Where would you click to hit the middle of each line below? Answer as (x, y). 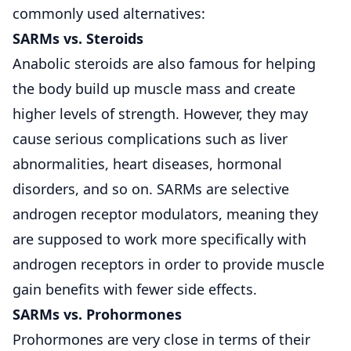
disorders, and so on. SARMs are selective (151, 188)
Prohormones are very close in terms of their (161, 339)
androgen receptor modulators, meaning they (165, 213)
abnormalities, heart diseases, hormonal (147, 163)
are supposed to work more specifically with (159, 239)
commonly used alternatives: (109, 13)
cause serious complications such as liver (150, 138)
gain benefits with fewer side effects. (135, 289)
